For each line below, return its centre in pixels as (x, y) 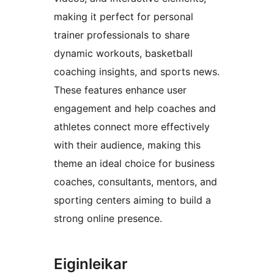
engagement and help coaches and (135, 109)
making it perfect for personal (124, 17)
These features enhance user (120, 90)
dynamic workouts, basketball (123, 54)
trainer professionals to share (122, 35)
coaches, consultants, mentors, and (135, 182)
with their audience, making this (127, 145)
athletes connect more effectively (132, 127)
